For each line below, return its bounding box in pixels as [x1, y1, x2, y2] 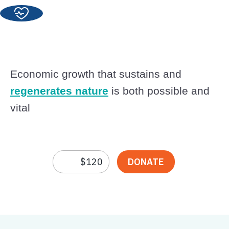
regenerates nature [10, 85, 108, 97]
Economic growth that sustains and [10, 68, 181, 80]
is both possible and [108, 85, 210, 97]
